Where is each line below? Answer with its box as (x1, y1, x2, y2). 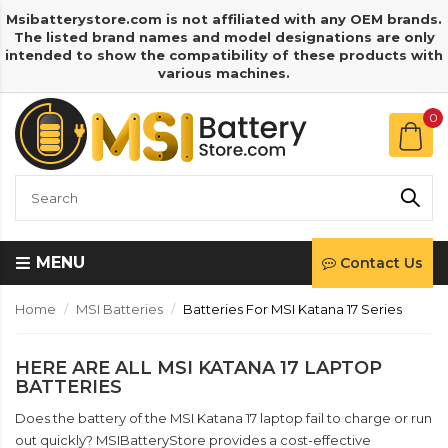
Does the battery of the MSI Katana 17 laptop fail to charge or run (15, 410, 432, 426)
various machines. (158, 65, 290, 81)
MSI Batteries (76, 301, 163, 317)
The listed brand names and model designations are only (13, 29, 435, 45)
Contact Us (340, 254, 423, 272)
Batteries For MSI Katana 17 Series (183, 301, 402, 317)
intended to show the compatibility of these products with (5, 47, 443, 63)
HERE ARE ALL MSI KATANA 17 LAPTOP (15, 357, 382, 379)
